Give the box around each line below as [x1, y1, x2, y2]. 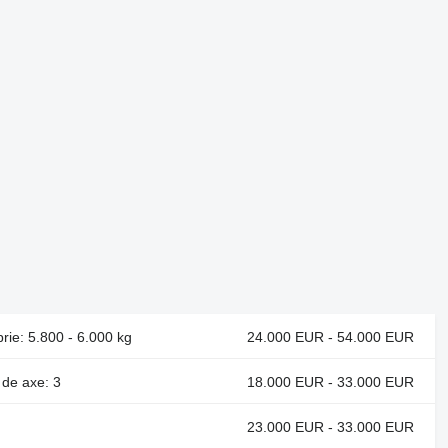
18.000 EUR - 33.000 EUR [246, 373, 414, 390]
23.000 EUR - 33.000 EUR [246, 418, 414, 435]
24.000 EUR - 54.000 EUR [246, 328, 414, 345]
